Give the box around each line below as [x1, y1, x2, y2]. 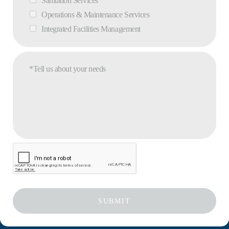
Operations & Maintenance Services [41, 10, 150, 19]
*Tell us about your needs [29, 64, 106, 74]
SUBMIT [98, 197, 131, 205]
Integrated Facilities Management [41, 25, 141, 34]
